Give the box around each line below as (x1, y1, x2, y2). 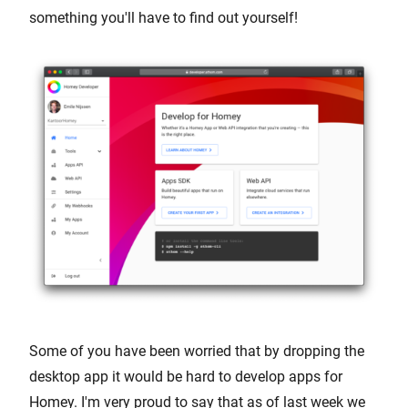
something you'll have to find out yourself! (29, 9, 298, 27)
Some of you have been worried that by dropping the (29, 342, 364, 361)
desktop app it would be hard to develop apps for (29, 368, 342, 386)
